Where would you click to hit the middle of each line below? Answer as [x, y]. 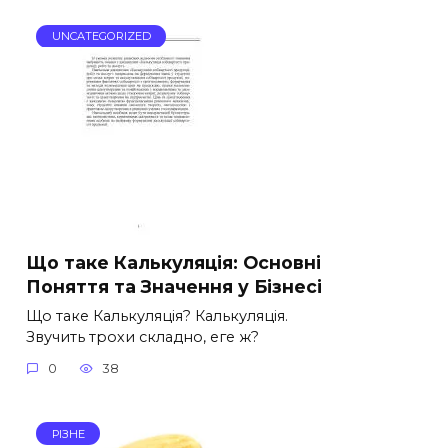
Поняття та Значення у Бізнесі [174, 286]
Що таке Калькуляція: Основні [173, 262]
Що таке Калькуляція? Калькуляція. [157, 315]
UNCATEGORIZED [101, 36]
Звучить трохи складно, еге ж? [142, 336]
